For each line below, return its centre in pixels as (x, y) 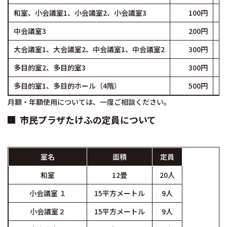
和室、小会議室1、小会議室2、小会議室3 (80, 13)
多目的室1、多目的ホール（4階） (67, 86)
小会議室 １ (48, 193)
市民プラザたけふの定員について (88, 120)
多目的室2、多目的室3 (50, 67)
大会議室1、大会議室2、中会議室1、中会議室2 (89, 49)
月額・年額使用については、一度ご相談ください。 (89, 102)
